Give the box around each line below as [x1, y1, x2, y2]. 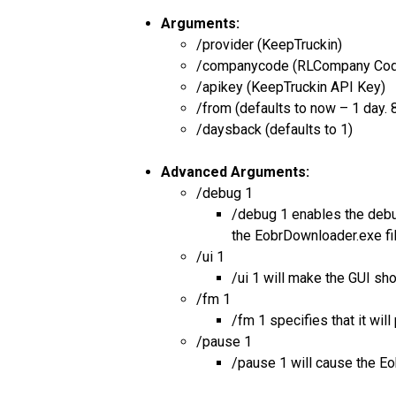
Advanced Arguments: [161, 163, 309, 180]
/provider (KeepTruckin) [196, 35, 342, 53]
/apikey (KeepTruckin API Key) [196, 78, 385, 95]
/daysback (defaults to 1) [196, 120, 353, 138]
